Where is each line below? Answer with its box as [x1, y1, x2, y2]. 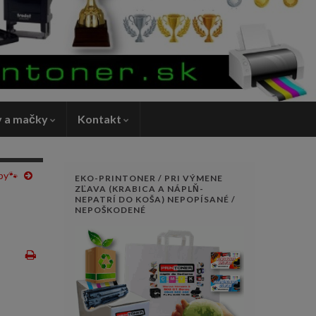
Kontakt [78, 111, 123, 126]
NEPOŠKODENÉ [75, 204, 146, 215]
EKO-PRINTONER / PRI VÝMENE [75, 172, 223, 183]
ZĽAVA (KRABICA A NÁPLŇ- [75, 183, 204, 194]
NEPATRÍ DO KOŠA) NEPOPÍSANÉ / [75, 193, 236, 205]
